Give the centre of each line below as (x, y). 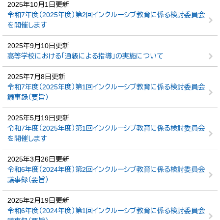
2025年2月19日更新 (38, 200)
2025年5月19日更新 (38, 118)
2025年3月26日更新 (38, 159)
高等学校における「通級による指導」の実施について (85, 56)
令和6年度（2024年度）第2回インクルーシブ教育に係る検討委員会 (106, 169)
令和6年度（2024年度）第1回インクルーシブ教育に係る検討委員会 (106, 211)
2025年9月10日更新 (38, 46)
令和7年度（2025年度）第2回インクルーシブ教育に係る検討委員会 (106, 15)
